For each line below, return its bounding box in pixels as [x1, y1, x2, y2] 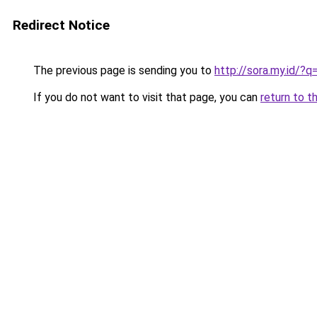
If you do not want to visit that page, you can [30, 91, 260, 104]
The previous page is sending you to [30, 64, 214, 77]
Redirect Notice [13, 17, 110, 33]
